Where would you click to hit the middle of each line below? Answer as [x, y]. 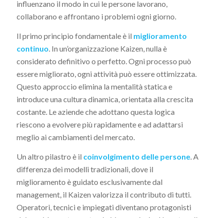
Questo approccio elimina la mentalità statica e [94, 86]
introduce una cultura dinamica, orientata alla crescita [105, 99]
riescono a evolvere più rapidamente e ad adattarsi [100, 124]
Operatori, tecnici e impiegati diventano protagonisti [104, 207]
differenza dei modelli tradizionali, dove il [85, 169]
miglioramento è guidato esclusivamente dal [89, 182]
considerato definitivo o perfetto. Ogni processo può [104, 61]
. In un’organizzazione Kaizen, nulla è [108, 48]
